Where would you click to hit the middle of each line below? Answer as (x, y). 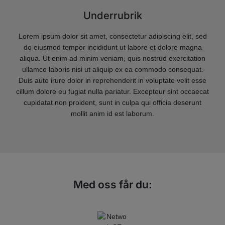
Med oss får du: (113, 184)
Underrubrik (113, 15)
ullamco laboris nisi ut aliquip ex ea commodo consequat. (113, 69)
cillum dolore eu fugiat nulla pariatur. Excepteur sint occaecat (113, 91)
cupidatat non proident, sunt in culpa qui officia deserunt (113, 102)
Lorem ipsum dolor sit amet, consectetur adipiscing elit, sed (113, 36)
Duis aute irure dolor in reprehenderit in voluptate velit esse (113, 80)
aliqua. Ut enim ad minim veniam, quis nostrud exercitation (113, 58)
